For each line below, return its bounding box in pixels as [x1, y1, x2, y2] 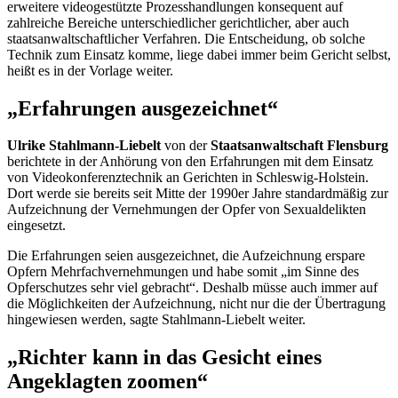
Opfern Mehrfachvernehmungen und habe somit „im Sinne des [7, 264, 359, 280]
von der [161, 138, 211, 154]
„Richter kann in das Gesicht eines [7, 346, 322, 370]
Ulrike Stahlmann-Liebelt [7, 138, 161, 154]
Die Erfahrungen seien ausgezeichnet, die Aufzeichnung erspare [7, 248, 365, 264]
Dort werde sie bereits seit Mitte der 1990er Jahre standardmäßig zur [7, 186, 388, 202]
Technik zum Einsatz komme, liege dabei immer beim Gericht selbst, [7, 46, 391, 62]
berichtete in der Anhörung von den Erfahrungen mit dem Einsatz [7, 154, 373, 170]
